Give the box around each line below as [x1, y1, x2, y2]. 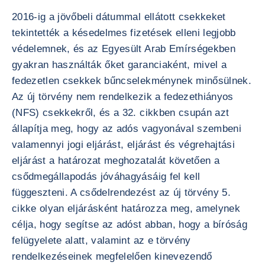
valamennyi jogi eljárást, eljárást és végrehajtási [12, 139, 235, 150]
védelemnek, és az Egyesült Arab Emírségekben [12, 43, 235, 54]
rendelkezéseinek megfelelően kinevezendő [12, 251, 212, 262]
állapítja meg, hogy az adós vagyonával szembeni [12, 123, 241, 134]
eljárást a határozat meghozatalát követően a [12, 155, 219, 166]
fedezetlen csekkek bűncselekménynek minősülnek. [12, 75, 251, 86]
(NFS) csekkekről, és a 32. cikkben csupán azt [12, 107, 230, 118]
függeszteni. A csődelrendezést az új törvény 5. [12, 187, 231, 198]
